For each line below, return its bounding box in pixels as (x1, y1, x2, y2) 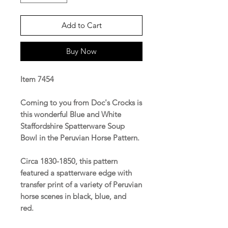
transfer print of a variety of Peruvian (20, 179, 142, 189)
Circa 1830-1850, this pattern (20, 156, 118, 166)
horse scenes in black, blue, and (20, 191, 126, 201)
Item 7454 (20, 74, 54, 84)
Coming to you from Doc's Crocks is (20, 97, 142, 107)
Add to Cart (61, 20, 102, 30)
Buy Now (66, 46, 97, 56)
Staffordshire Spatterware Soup (20, 121, 125, 131)
